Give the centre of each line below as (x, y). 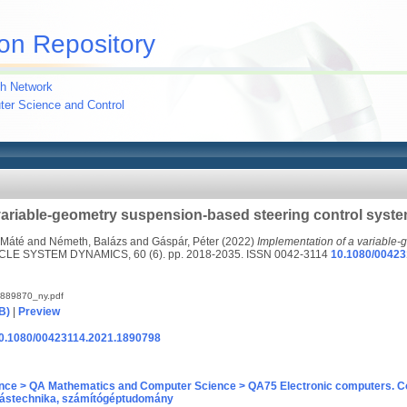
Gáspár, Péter (185, 242)
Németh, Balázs (88, 242)
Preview (39, 312)
